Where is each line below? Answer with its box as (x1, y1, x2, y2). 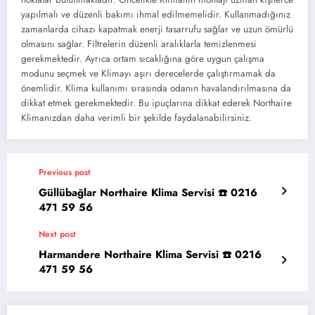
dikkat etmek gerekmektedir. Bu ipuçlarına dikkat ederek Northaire (21, 96, 292, 110)
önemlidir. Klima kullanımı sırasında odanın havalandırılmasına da (21, 81, 291, 95)
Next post (39, 227, 76, 240)
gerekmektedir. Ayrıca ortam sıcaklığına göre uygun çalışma (21, 51, 264, 65)
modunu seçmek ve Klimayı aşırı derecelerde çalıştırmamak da (21, 66, 276, 80)
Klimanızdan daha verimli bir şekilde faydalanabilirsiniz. (21, 110, 252, 124)
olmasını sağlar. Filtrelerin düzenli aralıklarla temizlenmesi (21, 37, 257, 51)
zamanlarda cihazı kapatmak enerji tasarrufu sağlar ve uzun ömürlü (21, 22, 293, 36)
